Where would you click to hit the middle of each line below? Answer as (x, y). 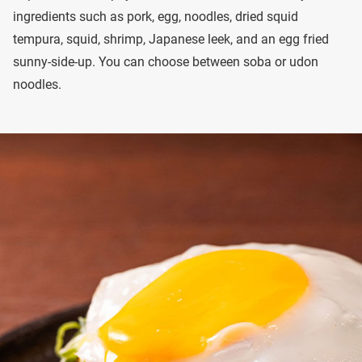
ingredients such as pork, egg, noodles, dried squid (156, 16)
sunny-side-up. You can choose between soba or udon (166, 61)
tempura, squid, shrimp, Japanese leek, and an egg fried (171, 39)
